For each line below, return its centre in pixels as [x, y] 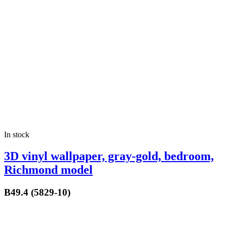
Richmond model [48, 169]
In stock [17, 134]
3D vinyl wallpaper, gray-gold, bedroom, [109, 156]
